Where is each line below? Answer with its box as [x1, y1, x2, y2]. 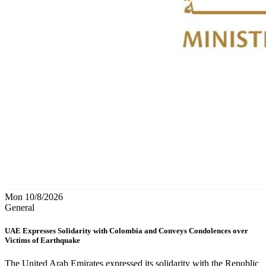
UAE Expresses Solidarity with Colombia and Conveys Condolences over [5, 226, 248, 235]
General [5, 202, 34, 213]
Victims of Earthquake [5, 235, 80, 245]
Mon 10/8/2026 [5, 191, 63, 202]
